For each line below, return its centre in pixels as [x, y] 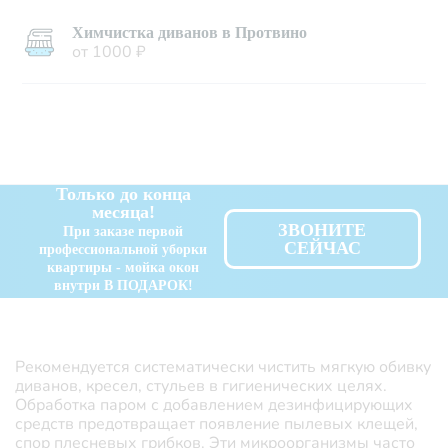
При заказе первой [123, 232]
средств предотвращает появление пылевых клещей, [216, 424]
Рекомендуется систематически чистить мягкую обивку [223, 367]
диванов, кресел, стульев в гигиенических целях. [201, 386]
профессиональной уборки [123, 250]
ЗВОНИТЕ [322, 230]
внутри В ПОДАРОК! [123, 286]
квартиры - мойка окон [123, 268]
